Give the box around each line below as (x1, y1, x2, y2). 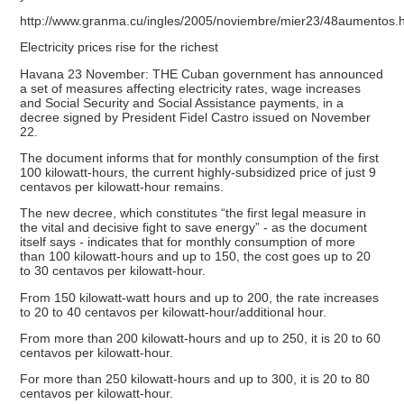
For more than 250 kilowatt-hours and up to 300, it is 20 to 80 (20, 372, 371, 387)
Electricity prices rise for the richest (20, 40, 219, 55)
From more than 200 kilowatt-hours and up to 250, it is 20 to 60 (20, 330, 381, 345)
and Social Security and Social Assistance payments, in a (20, 95, 344, 110)
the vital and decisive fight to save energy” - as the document (20, 220, 368, 235)
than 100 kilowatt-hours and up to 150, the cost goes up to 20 (20, 249, 372, 264)
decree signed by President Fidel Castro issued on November (20, 109, 372, 124)
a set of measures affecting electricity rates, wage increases (20, 80, 362, 96)
